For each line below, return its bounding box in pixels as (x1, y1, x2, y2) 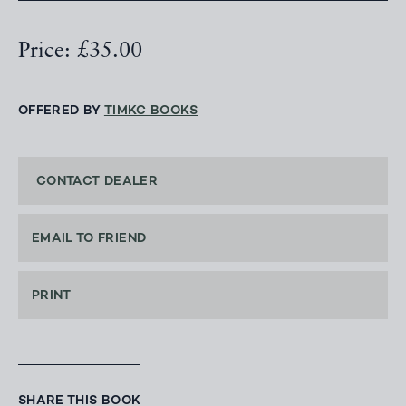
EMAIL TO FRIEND (32, 232, 147, 246)
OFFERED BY (18, 104, 104, 119)
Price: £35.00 (18, 41, 142, 63)
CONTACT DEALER (36, 175, 158, 189)
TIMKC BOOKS (103, 104, 198, 119)
